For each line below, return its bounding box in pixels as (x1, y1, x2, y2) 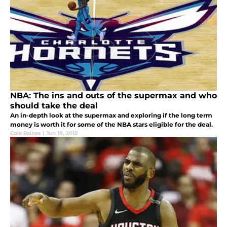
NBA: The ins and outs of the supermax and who (10, 90, 217, 100)
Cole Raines (10, 129, 41, 136)
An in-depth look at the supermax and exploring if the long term (10, 111, 212, 119)
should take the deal (10, 100, 98, 110)
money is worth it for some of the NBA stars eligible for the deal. (10, 120, 213, 128)
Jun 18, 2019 (46, 129, 78, 136)
